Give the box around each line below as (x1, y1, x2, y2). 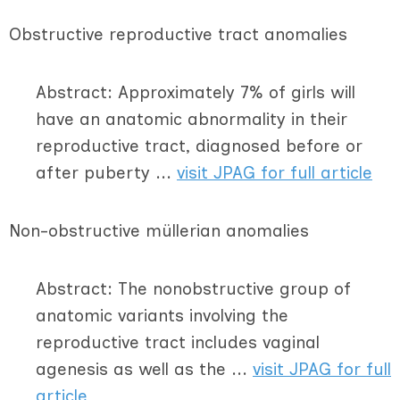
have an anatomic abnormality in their (36, 109, 347, 129)
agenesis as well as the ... (36, 359, 253, 379)
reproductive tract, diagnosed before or (36, 136, 362, 156)
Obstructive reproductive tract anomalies (9, 24, 347, 45)
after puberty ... (36, 162, 177, 183)
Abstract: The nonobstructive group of (36, 279, 351, 299)
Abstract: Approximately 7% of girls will (36, 82, 355, 103)
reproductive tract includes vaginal (36, 332, 320, 353)
